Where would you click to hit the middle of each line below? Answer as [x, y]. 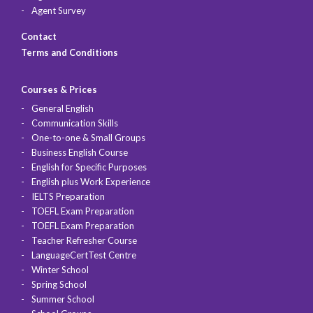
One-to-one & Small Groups [88, 138]
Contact [39, 37]
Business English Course [80, 153]
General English [63, 109]
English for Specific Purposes [89, 167]
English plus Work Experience [91, 182]
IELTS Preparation [68, 197]
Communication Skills [75, 123]
